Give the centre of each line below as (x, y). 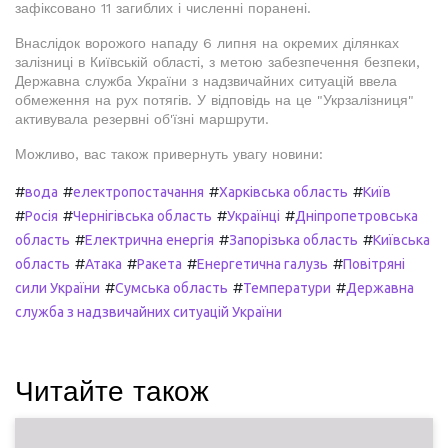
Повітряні (374, 263)
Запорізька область (293, 239)
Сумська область (171, 287)
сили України (57, 287)
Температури (287, 287)
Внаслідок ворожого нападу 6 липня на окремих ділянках (207, 42)
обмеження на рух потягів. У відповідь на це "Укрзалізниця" (214, 99)
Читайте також (112, 391)
